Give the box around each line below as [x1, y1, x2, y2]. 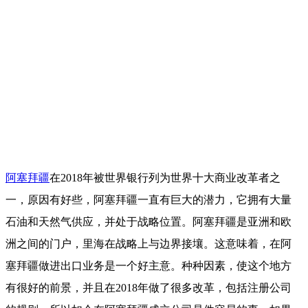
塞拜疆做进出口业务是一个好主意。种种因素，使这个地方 [5, 260, 291, 272]
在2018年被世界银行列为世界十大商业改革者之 [49, 172, 280, 184]
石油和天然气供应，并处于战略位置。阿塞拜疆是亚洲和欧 [5, 216, 291, 228]
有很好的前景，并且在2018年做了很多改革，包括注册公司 [5, 282, 291, 294]
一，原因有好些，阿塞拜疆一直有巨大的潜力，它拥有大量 [5, 194, 291, 206]
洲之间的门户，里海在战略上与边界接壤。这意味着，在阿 [5, 238, 291, 250]
